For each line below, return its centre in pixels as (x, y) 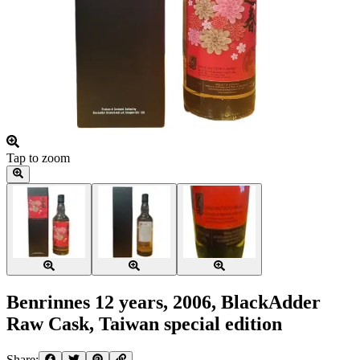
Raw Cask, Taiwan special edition (144, 324)
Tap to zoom (38, 157)
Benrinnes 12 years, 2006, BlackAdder (164, 303)
